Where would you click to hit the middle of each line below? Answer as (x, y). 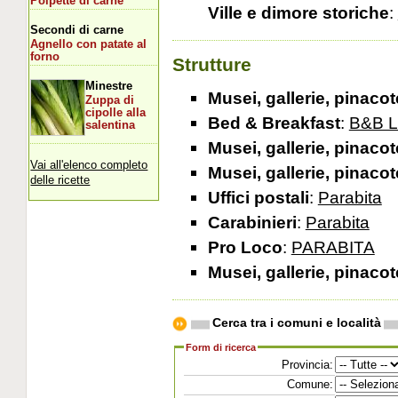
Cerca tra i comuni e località (296, 322)
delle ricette (60, 179)
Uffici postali (258, 198)
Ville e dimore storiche (298, 13)
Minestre (109, 85)
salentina (111, 125)
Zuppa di (110, 100)
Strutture (211, 64)
